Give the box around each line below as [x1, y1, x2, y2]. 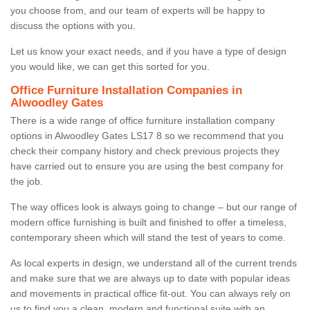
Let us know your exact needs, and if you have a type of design [10, 45, 286, 57]
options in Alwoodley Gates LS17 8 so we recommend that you [10, 129, 284, 141]
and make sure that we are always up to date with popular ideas [10, 272, 290, 284]
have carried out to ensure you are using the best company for [10, 160, 284, 172]
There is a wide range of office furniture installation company [10, 114, 275, 126]
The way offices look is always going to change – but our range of [10, 201, 297, 212]
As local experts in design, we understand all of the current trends [10, 257, 297, 268]
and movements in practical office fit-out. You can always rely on [10, 287, 291, 299]
